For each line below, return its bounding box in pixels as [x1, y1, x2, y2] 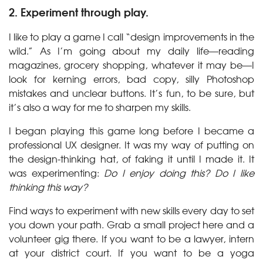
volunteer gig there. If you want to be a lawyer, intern [9, 231, 254, 245]
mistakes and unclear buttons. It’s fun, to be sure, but [9, 86, 254, 100]
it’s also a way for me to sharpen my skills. [9, 100, 191, 114]
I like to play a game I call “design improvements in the [9, 29, 254, 43]
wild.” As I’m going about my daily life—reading [9, 43, 254, 58]
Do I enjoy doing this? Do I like [104, 166, 255, 180]
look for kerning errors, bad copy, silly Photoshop [9, 72, 254, 86]
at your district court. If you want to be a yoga [9, 245, 254, 259]
